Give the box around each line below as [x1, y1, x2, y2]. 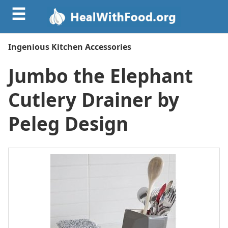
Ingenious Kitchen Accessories [8, 41, 131, 52]
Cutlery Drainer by [8, 87, 179, 113]
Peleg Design [8, 111, 128, 137]
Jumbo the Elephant [8, 63, 193, 89]
